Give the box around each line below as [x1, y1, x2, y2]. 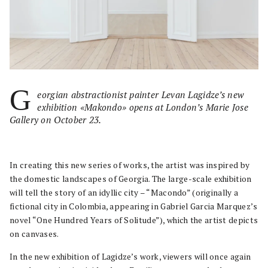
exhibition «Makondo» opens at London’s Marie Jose [37, 100, 249, 113]
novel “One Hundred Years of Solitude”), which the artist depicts [10, 214, 258, 226]
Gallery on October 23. [10, 113, 102, 126]
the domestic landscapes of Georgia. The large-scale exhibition [10, 173, 252, 184]
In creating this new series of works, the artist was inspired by [10, 159, 250, 170]
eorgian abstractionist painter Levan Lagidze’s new [37, 88, 245, 100]
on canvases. [10, 228, 59, 239]
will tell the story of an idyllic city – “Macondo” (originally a [10, 187, 239, 198]
